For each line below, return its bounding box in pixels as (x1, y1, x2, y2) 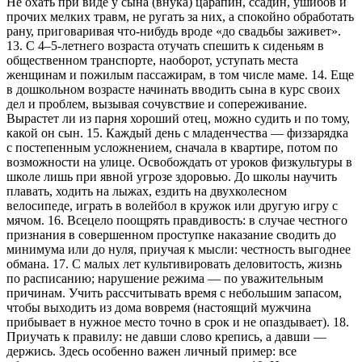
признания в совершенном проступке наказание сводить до (6, 227, 336, 242)
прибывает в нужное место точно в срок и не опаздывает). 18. (6, 314, 349, 329)
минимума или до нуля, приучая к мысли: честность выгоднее (6, 242, 351, 256)
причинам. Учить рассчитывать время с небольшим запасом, (6, 285, 342, 300)
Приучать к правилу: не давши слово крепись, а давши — (6, 329, 326, 343)
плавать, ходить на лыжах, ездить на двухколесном (6, 183, 287, 198)
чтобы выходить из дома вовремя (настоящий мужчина (6, 300, 311, 314)
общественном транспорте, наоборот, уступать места (6, 53, 298, 67)
